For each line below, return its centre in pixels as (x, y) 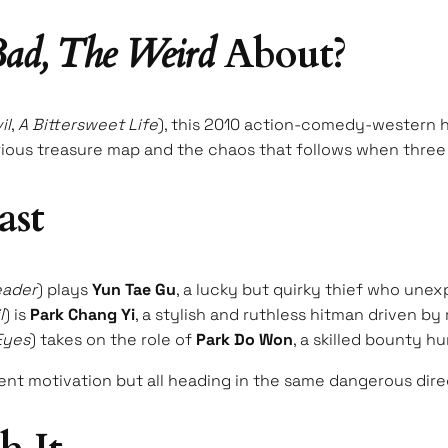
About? (280, 55)
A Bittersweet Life (88, 125)
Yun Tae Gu (134, 289)
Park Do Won (244, 339)
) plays (64, 289)
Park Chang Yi (82, 314)
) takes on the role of (113, 339)
